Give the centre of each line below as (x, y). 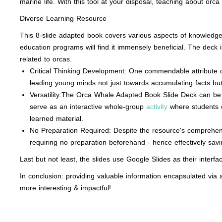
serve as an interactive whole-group (88, 107)
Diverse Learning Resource (63, 18)
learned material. (56, 118)
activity (157, 107)
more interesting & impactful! (65, 188)
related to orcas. (46, 59)
